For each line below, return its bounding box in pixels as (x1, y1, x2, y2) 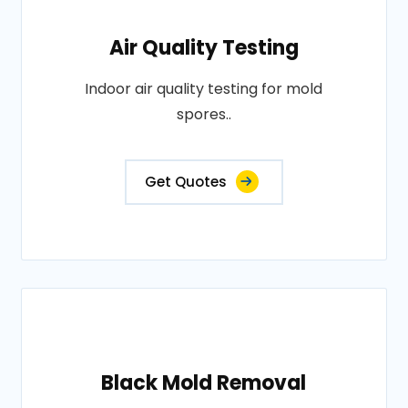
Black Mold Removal (101, 369, 307, 398)
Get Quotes (144, 172, 227, 192)
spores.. (176, 104, 231, 126)
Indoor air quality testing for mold (85, 78, 323, 100)
